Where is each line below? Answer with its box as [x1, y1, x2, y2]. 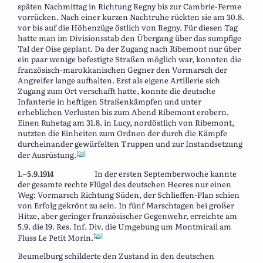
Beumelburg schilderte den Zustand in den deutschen [18, 249, 214, 261]
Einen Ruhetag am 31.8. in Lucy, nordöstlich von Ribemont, [18, 117, 234, 129]
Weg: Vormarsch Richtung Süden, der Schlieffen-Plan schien [18, 188, 240, 200]
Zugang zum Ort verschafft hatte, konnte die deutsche [18, 85, 215, 97]
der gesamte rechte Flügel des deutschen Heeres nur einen [18, 178, 231, 190]
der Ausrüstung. [18, 149, 76, 161]
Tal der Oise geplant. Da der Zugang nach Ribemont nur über [18, 43, 241, 55]
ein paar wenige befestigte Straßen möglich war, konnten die [18, 53, 241, 65]
